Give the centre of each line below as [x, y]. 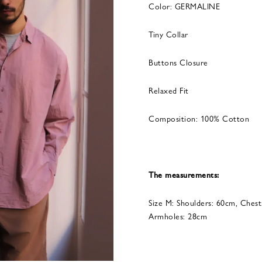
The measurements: [185, 174]
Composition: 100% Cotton [199, 118]
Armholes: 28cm [178, 216]
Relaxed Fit [169, 90]
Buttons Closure [178, 62]
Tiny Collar [168, 34]
